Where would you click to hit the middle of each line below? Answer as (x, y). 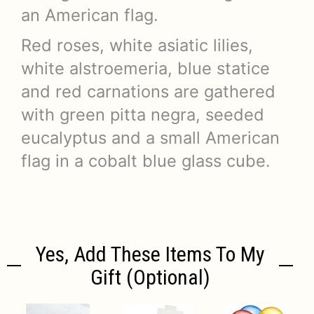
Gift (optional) (150, 278)
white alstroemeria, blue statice (145, 69)
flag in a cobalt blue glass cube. (146, 161)
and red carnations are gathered (148, 92)
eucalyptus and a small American (150, 138)
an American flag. (90, 15)
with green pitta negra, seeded (143, 115)
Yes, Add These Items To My (150, 254)
